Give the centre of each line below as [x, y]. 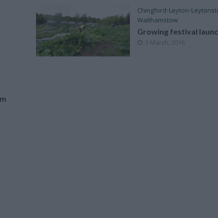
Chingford [152, 10]
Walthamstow [158, 20]
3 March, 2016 [165, 43]
